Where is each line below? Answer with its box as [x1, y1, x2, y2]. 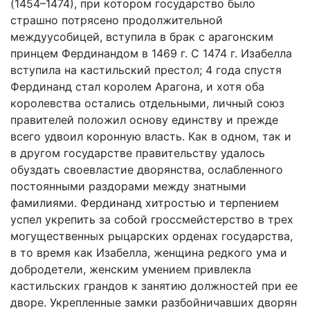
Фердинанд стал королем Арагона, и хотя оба [10, 80, 264, 93]
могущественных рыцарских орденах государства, [10, 229, 293, 243]
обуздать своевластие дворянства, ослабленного [10, 163, 283, 176]
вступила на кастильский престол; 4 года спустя [10, 63, 282, 77]
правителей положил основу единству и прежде [10, 113, 278, 127]
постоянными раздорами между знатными [10, 179, 246, 193]
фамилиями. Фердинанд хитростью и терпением [10, 196, 279, 210]
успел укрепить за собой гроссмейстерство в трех [10, 212, 293, 226]
